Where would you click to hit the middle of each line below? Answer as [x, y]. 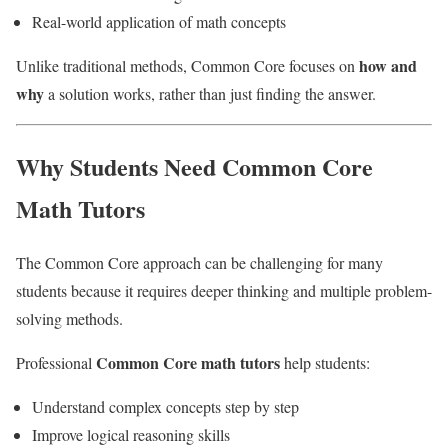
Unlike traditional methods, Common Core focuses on [187, 65]
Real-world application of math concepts [159, 21]
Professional [56, 363]
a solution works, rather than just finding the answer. [210, 93]
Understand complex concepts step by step [165, 407]
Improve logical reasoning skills [131, 435]
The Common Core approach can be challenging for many [199, 263]
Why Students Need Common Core [194, 166]
